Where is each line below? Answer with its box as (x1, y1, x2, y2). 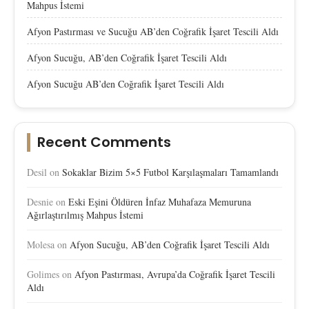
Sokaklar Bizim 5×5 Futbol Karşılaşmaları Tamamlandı (62, 166, 279, 179)
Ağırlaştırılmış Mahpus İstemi (27, 208, 143, 222)
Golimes (27, 268, 59, 281)
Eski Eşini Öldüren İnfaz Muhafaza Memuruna (68, 195, 251, 209)
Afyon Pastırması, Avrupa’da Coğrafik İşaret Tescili (74, 268, 275, 281)
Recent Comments (37, 132, 171, 152)
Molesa (27, 238, 54, 252)
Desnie (27, 195, 53, 209)
